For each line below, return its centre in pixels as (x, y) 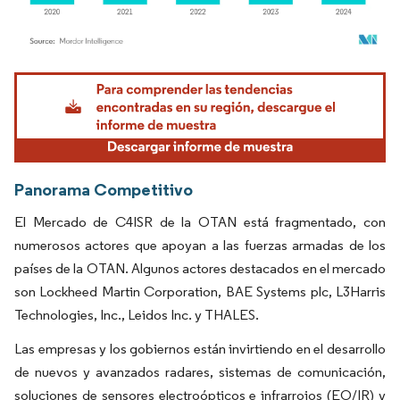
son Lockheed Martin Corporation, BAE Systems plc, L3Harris (200, 291)
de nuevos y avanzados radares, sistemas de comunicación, (200, 371)
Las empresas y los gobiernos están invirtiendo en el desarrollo (200, 348)
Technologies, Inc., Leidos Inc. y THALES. (137, 314)
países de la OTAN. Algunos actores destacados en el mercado (200, 268)
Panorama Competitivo (104, 189)
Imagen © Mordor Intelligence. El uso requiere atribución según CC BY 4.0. (192, 75)
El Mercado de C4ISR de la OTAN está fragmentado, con (200, 221)
